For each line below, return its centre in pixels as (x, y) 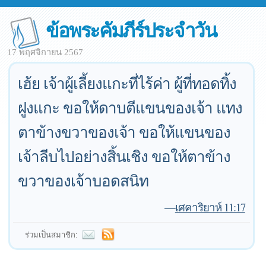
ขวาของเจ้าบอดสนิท (83, 180)
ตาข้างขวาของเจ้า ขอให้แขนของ (124, 132)
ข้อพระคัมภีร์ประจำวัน (131, 29)
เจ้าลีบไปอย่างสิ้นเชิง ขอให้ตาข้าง (124, 156)
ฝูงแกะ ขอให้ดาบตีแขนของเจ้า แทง (130, 107)
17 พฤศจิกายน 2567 (45, 52)
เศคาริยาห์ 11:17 (210, 207)
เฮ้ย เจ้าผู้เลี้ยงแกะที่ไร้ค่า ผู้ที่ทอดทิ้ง (127, 83)
